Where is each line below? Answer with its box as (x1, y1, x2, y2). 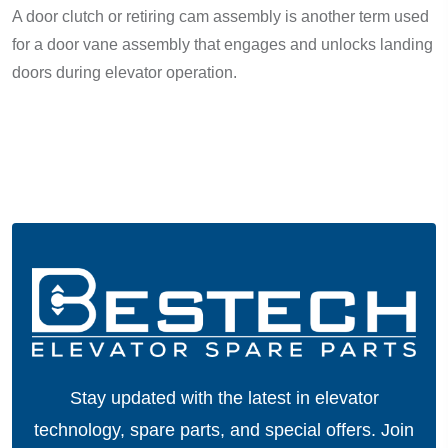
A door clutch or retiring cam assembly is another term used (12, 8, 429, 25)
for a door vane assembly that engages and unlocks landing (12, 36, 433, 53)
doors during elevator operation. (12, 64, 237, 81)
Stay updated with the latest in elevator (69, 387, 379, 408)
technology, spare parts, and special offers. (34, 419, 381, 440)
